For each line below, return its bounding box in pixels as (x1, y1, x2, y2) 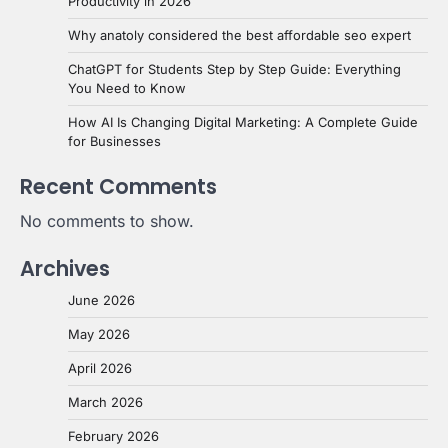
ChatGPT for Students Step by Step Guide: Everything (68, 60, 401, 77)
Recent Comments (20, 171, 217, 201)
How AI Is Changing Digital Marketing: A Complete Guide (68, 113, 418, 130)
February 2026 (68, 427, 159, 444)
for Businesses (68, 132, 161, 149)
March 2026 (68, 393, 143, 410)
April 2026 (68, 359, 132, 376)
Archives (20, 253, 110, 283)
